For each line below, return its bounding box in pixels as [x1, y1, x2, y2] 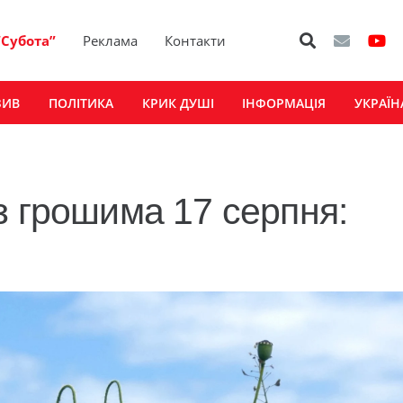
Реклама [83, 31, 139, 49]
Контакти [165, 31, 227, 49]
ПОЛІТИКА [48, 94, 113, 112]
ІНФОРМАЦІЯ [242, 94, 327, 112]
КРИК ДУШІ [141, 94, 214, 112]
